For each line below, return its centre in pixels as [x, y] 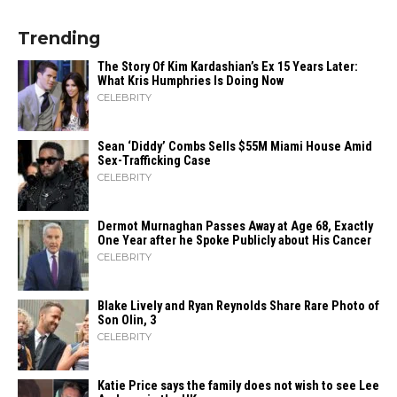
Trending [59, 39]
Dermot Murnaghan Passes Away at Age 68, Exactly [235, 227]
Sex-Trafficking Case [154, 161]
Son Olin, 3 [127, 321]
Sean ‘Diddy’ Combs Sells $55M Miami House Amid [235, 147]
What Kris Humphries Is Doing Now [191, 82]
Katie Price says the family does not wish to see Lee [238, 386]
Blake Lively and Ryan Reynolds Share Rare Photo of [238, 307]
